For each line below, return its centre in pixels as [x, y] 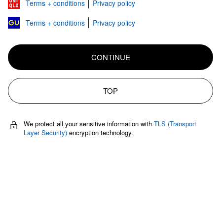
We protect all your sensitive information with [89, 124]
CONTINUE [110, 57]
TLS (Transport [175, 124]
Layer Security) [45, 132]
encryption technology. [100, 132]
